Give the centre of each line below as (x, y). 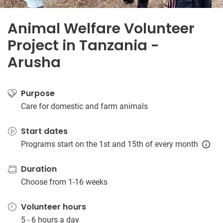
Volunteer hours (54, 207)
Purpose (38, 93)
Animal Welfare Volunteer (101, 28)
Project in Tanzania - (83, 45)
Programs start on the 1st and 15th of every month (110, 144)
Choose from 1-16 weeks (64, 182)
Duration (39, 169)
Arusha (34, 62)
